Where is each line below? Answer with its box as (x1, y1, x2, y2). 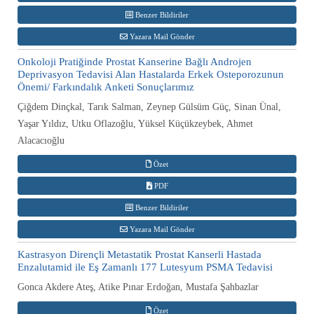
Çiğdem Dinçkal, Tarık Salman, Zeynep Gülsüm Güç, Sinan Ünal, (18, 101, 281, 112)
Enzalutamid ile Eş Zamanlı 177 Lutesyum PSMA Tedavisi (18, 261, 273, 273)
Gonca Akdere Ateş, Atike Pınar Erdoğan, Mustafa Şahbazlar (18, 281, 259, 292)
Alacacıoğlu (18, 135, 64, 146)
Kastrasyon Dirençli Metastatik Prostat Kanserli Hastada (18, 248, 261, 260)
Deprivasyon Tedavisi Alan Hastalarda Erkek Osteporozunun (18, 68, 284, 80)
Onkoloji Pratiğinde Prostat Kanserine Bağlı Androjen (18, 55, 252, 67)
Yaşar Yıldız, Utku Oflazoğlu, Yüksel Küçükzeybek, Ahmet (18, 118, 253, 129)
